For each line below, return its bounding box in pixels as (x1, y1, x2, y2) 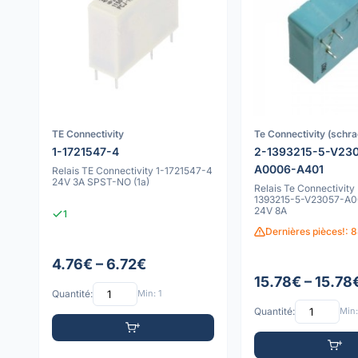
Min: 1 (137, 288, 161, 300)
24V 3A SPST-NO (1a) (52, 175, 149, 188)
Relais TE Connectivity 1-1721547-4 (52, 164, 213, 177)
